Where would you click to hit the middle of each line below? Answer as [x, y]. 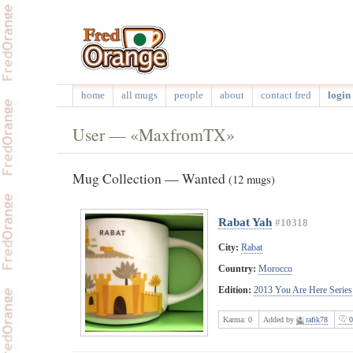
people [189, 95]
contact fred [286, 95]
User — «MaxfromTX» [154, 134]
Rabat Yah [245, 222]
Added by [280, 319]
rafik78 [317, 319]
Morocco [275, 268]
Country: [237, 268]
